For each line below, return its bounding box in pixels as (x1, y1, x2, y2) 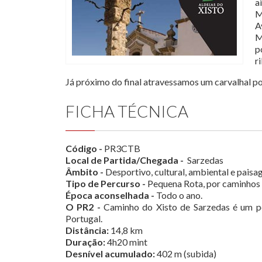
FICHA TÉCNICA (65, 101, 188, 122)
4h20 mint (105, 236, 147, 248)
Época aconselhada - (65, 189, 154, 201)
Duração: (65, 236, 105, 248)
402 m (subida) (157, 248, 218, 260)
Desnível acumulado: (65, 248, 157, 260)
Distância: (65, 225, 109, 236)
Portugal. (65, 213, 102, 225)
